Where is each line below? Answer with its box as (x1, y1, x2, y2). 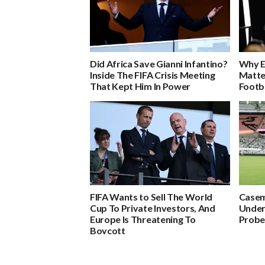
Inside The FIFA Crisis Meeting (90, 69, 215, 80)
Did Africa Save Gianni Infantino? (90, 57, 228, 69)
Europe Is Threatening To (90, 213, 196, 225)
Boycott (90, 224, 125, 236)
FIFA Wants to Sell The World (90, 190, 213, 202)
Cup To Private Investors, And (90, 202, 215, 214)
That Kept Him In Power (90, 80, 190, 92)
